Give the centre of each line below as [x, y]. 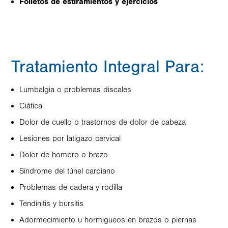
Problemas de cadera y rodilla [71, 187]
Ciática [31, 106]
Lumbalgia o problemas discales [75, 90]
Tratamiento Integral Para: [108, 67]
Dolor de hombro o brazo [64, 155]
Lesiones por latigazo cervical [70, 138]
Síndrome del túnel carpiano [67, 171]
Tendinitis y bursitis [51, 204]
